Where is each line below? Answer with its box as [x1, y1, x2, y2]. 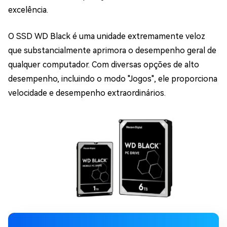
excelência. [8, 5, 48, 15]
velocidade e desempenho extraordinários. [8, 88, 166, 98]
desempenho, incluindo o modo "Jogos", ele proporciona [8, 74, 217, 84]
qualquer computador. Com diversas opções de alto [8, 60, 199, 70]
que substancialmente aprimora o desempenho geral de [8, 46, 216, 56]
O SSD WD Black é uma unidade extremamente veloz [8, 31, 205, 42]
